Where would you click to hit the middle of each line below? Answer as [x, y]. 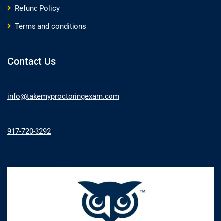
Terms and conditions [51, 26]
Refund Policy [37, 8]
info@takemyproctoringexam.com [63, 96]
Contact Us [32, 61]
